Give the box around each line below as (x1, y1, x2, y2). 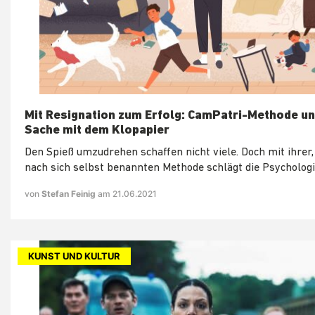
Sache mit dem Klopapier (25, 123, 169, 137)
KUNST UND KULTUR (28, 250, 120, 262)
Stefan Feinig (41, 188, 98, 199)
